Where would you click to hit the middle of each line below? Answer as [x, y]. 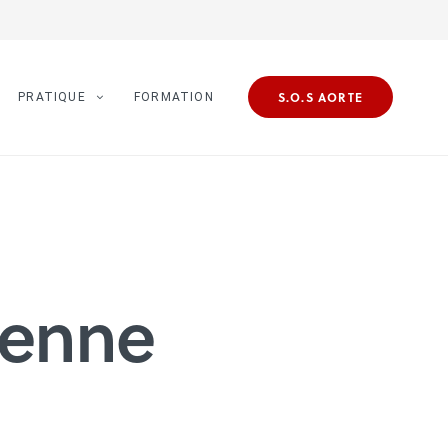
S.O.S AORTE [320, 97]
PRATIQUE [52, 97]
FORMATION [173, 97]
